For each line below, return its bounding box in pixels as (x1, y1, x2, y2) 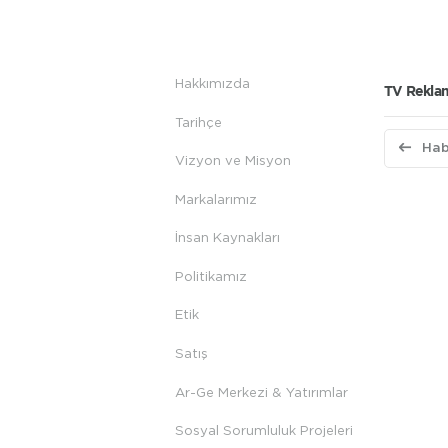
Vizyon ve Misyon (175, 154, 292, 169)
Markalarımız (175, 192, 258, 207)
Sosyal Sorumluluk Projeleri (175, 424, 354, 439)
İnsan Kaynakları (175, 231, 281, 246)
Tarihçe (175, 115, 223, 130)
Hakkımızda (175, 77, 251, 91)
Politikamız (175, 269, 248, 284)
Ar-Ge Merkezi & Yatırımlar (175, 385, 349, 400)
